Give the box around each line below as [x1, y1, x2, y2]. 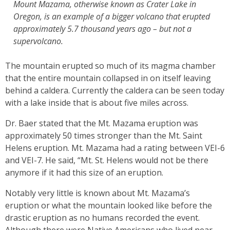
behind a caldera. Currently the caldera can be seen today [5, 85, 224, 96]
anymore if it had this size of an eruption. [5, 167, 163, 178]
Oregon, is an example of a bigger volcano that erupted [13, 11, 210, 22]
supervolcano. [13, 35, 63, 47]
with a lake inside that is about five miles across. [5, 97, 190, 108]
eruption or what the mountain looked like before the [5, 200, 212, 211]
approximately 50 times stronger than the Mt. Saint [5, 130, 202, 141]
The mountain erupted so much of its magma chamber [5, 60, 216, 71]
